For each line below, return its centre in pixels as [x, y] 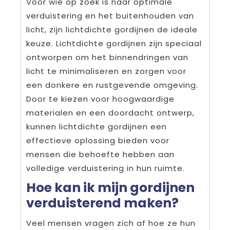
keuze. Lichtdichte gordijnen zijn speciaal [114, 44]
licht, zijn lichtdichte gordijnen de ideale [112, 30]
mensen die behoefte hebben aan [100, 155]
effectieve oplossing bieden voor [98, 141]
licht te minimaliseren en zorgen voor [106, 71]
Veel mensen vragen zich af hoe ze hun [111, 223]
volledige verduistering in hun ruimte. [106, 168]
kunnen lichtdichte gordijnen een [97, 127]
